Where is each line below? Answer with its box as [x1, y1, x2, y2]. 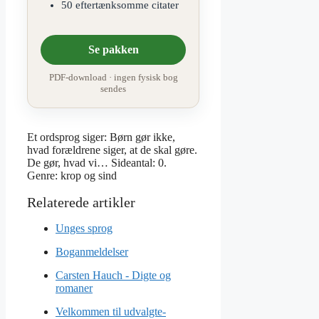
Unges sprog [56, 222, 113, 235]
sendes [100, 83, 127, 95]
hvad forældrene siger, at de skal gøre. [27, 144, 197, 157]
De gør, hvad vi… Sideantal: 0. [27, 157, 167, 169]
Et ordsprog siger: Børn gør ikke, [27, 131, 175, 144]
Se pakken [88, 43, 139, 56]
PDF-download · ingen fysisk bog [48, 72, 178, 83]
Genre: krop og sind [27, 169, 117, 182]
